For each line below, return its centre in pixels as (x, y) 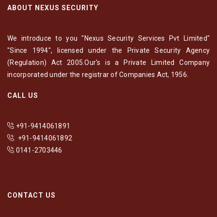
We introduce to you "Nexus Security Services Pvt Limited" (108, 38)
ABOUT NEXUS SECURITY (53, 8)
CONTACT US (31, 195)
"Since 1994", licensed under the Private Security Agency (108, 50)
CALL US (23, 95)
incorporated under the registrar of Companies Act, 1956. (98, 74)
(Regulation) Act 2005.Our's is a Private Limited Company (108, 62)
